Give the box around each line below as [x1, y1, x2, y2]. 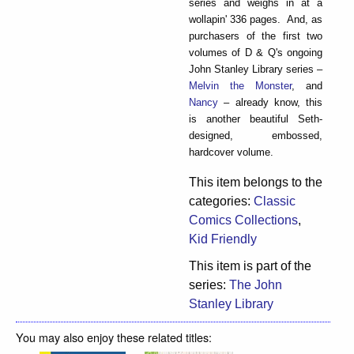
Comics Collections [189, 213, 298, 227]
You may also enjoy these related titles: [16, 328, 212, 345]
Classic [254, 194, 296, 208]
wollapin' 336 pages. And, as [189, 13, 322, 25]
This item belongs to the [189, 175, 322, 189]
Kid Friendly [189, 232, 257, 246]
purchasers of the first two [189, 29, 322, 42]
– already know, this [218, 96, 322, 108]
